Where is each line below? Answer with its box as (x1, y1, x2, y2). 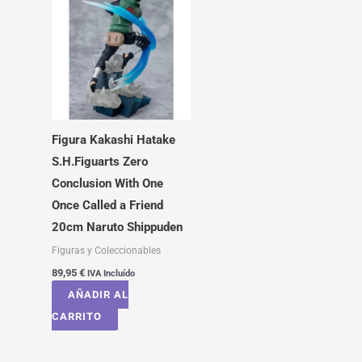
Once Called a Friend (51, 197, 163, 213)
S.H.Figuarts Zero (51, 154, 148, 169)
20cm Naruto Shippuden (51, 219, 183, 234)
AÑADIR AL (67, 288, 128, 301)
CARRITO (51, 310, 102, 323)
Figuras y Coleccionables (51, 244, 161, 257)
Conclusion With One (51, 175, 163, 191)
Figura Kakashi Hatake (51, 132, 175, 147)
